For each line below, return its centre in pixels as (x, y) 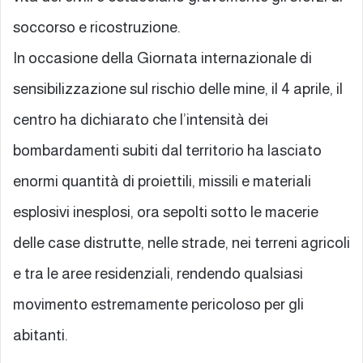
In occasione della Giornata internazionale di (162, 58)
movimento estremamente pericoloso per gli (158, 304)
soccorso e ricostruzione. (97, 27)
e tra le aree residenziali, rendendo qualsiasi (158, 273)
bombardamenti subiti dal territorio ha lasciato (167, 150)
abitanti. (41, 335)
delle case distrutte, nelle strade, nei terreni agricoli (181, 242)
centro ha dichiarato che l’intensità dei (141, 119)
